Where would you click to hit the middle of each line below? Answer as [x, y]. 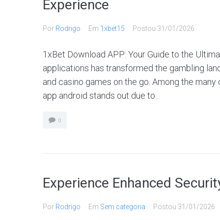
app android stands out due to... [101, 96]
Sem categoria [123, 207]
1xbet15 [112, 28]
